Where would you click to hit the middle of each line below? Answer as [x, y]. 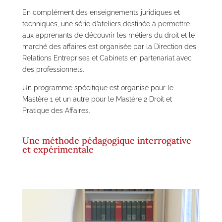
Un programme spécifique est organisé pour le [98, 88]
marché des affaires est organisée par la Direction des [109, 47]
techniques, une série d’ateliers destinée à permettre [106, 24]
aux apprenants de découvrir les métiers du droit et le [108, 35]
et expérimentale [58, 149]
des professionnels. [53, 69]
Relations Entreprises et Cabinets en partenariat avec [107, 58]
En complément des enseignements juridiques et [101, 12]
